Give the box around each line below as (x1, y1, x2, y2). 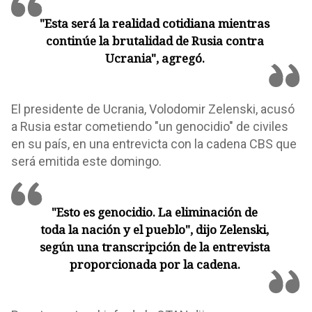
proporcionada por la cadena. (69, 256, 240, 272)
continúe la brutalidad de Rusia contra (45, 33, 264, 49)
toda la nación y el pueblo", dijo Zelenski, (40, 221, 270, 237)
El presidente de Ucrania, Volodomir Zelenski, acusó (11, 102, 295, 116)
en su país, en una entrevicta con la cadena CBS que (11, 136, 297, 151)
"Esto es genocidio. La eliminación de (52, 204, 258, 220)
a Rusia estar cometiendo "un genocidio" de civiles (11, 119, 288, 134)
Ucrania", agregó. (104, 50, 205, 66)
